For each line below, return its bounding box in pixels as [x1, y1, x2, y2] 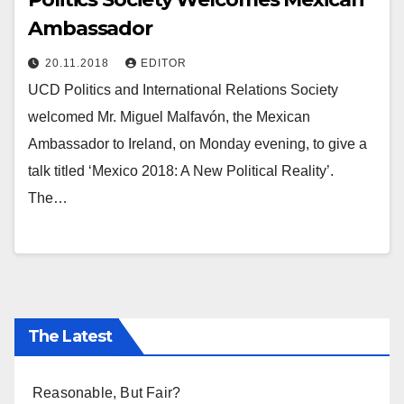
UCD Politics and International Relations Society [28, 82, 338, 98]
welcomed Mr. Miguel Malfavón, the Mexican [28, 109, 310, 125]
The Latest [28, 326, 112, 346]
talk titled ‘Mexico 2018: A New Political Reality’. [28, 163, 334, 179]
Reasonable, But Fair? [32, 384, 181, 400]
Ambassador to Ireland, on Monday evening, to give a [28, 136, 367, 152]
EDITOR [141, 57, 187, 70]
